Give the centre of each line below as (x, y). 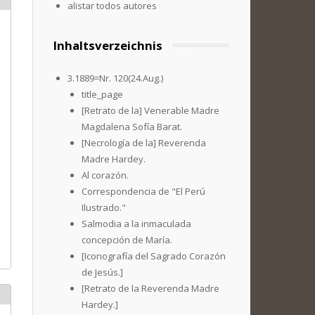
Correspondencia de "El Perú (143, 191)
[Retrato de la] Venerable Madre (150, 110)
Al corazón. (105, 175)
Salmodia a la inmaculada (136, 224)
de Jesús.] (102, 272)
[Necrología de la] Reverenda (144, 143)
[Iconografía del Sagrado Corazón (154, 256)
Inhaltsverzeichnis (108, 45)
